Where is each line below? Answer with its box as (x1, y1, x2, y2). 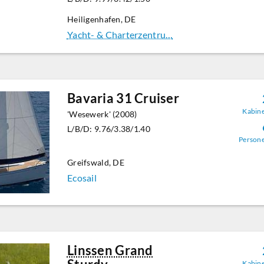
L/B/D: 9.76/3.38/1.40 (67, 124, 150, 134)
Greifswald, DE (67, 157, 124, 167)
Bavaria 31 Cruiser (67, 90, 180, 106)
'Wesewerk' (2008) (67, 109, 137, 119)
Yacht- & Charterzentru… (67, 29, 173, 40)
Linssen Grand (67, 242, 153, 259)
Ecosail (67, 172, 97, 183)
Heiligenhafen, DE (67, 14, 136, 24)
